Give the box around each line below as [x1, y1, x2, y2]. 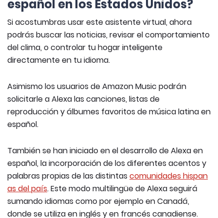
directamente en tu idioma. [7, 54, 110, 66]
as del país [7, 183, 47, 194]
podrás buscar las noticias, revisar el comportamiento [7, 29, 210, 40]
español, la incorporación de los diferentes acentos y [7, 158, 206, 169]
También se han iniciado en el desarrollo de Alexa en [7, 145, 203, 156]
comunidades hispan [129, 170, 208, 182]
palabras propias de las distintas [7, 170, 129, 182]
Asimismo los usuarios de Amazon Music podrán [7, 81, 186, 92]
